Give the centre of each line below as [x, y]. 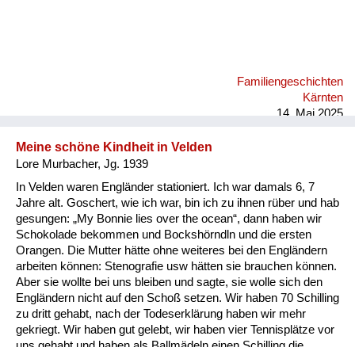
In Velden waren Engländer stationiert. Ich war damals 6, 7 [165, 187]
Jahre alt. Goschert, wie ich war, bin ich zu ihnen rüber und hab [177, 202]
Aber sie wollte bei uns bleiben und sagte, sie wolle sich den [169, 282]
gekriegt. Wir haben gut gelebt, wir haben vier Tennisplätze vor [175, 329]
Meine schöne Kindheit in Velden [114, 147]
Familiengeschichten [290, 81]
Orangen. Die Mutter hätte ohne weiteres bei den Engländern [172, 250]
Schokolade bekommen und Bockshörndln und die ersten [164, 234]
